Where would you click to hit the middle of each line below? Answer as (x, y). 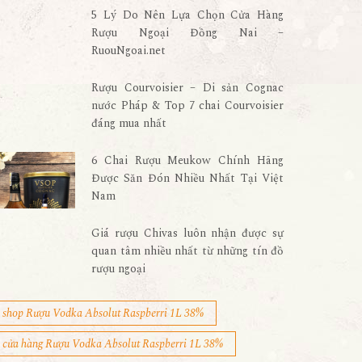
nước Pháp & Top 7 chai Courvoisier (187, 105)
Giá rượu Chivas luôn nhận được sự (187, 233)
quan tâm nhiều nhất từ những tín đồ (187, 251)
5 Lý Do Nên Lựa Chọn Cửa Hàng (187, 15)
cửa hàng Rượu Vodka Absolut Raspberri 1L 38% (112, 344)
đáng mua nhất (129, 123)
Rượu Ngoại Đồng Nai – (187, 33)
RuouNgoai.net (129, 51)
